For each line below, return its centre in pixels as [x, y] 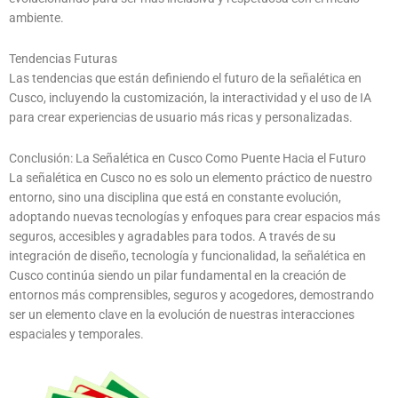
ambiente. [36, 17]
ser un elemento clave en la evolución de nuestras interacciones [182, 314]
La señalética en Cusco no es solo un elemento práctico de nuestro [191, 177]
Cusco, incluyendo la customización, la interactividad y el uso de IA [190, 97]
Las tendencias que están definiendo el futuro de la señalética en [185, 78]
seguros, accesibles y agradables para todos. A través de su [172, 236]
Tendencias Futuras [63, 58]
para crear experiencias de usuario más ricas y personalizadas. [181, 117]
